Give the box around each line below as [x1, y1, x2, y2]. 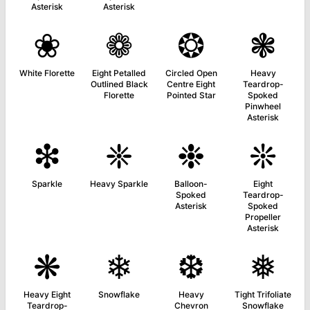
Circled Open [165, 68, 217, 78]
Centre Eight [167, 79, 215, 89]
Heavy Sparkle [90, 179, 148, 189]
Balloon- [174, 179, 208, 189]
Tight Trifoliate [235, 289, 291, 300]
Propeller [245, 212, 281, 222]
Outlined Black [90, 79, 148, 89]
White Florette [19, 68, 75, 78]
